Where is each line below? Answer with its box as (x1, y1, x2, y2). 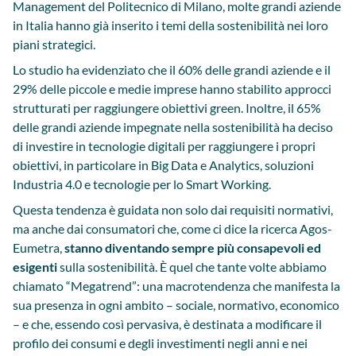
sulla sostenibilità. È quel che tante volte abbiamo (57, 259, 327, 275)
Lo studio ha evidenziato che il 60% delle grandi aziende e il (13, 62, 331, 78)
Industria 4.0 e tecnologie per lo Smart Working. (13, 176, 271, 192)
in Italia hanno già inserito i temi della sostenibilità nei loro (13, 17, 328, 33)
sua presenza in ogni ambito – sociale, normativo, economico (13, 297, 339, 313)
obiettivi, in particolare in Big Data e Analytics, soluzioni (13, 157, 314, 173)
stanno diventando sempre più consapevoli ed (64, 240, 321, 256)
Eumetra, (13, 240, 64, 256)
